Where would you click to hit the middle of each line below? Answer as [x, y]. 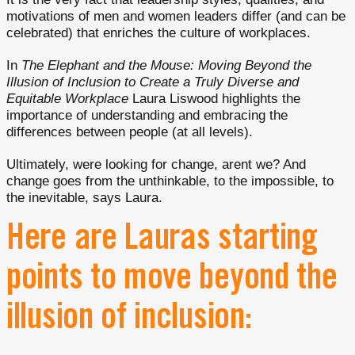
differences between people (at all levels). [130, 132]
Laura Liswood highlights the [214, 99]
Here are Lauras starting [162, 242]
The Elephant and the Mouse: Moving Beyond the [166, 66]
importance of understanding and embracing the [147, 116]
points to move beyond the [172, 281]
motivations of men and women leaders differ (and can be [176, 17]
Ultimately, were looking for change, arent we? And [156, 165]
